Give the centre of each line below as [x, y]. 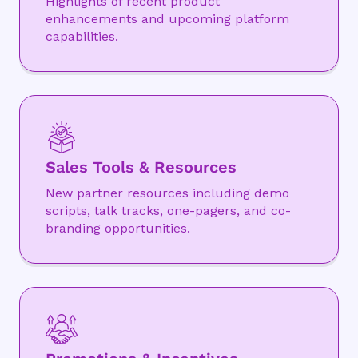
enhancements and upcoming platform [167, 18]
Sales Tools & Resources [141, 167]
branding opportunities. [118, 228]
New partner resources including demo [167, 193]
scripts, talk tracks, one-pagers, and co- [168, 210]
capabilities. [82, 36]
